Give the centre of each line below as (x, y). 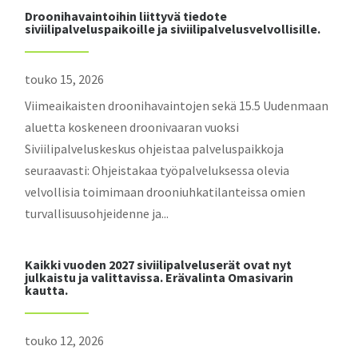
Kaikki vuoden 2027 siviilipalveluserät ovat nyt (159, 265)
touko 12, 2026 (65, 340)
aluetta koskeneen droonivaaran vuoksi (132, 127)
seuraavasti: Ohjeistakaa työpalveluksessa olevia (157, 170)
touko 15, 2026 (65, 79)
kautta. (47, 290)
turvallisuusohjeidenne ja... (97, 213)
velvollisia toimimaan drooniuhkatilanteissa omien (165, 192)
